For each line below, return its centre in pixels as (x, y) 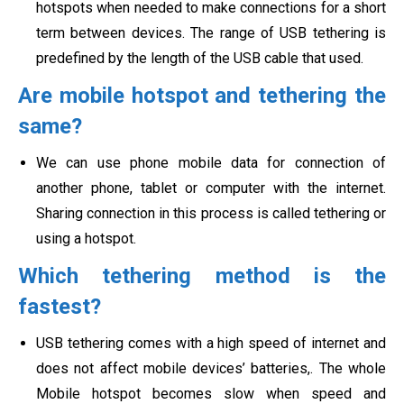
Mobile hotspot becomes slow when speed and (211, 393)
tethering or (348, 213)
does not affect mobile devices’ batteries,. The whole (211, 368)
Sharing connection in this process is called (173, 213)
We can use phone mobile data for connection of (211, 162)
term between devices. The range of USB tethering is (211, 32)
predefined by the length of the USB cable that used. (200, 58)
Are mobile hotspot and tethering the (202, 95)
